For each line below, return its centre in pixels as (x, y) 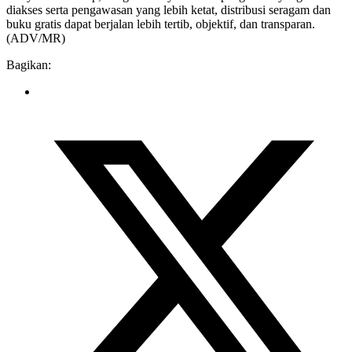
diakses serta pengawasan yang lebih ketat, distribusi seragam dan (169, 10)
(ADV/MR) (36, 38)
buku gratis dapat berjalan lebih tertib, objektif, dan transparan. (161, 24)
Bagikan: (29, 65)
